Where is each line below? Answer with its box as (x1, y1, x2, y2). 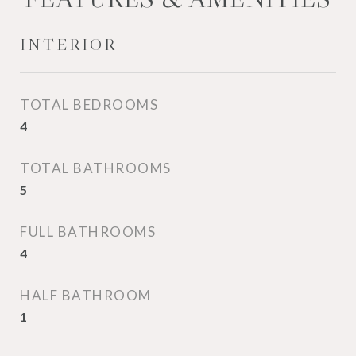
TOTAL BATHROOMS (20, 160, 172, 176)
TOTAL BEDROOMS (20, 96, 158, 113)
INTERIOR (20, 34, 117, 55)
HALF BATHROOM (20, 287, 152, 304)
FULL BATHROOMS (20, 223, 156, 240)
